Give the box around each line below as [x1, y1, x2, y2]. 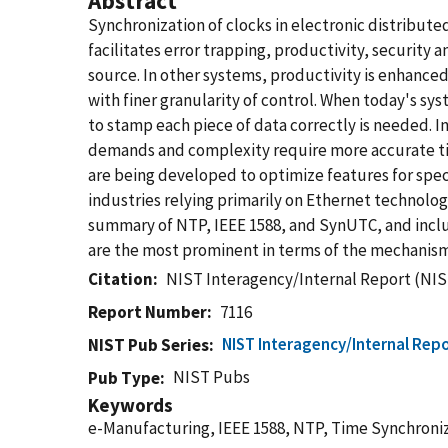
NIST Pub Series [88, 334, 209, 356]
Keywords [88, 393, 173, 417]
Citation [88, 268, 153, 290]
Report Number [88, 301, 207, 323]
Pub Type [88, 367, 160, 389]
